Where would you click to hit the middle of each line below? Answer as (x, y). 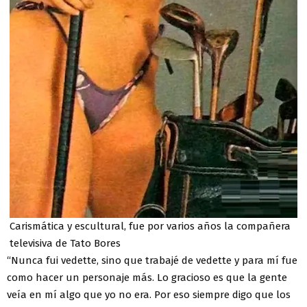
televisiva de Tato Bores (65, 243)
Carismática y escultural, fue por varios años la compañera (150, 226)
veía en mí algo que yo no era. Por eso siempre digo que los (149, 294)
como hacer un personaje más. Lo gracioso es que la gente (147, 277)
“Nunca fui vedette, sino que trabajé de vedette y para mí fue (152, 260)
